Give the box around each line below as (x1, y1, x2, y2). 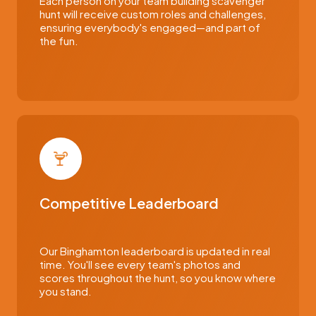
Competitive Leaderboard (39, 194, 219, 212)
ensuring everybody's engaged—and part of (39, 20, 260, 34)
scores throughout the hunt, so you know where (39, 271, 276, 284)
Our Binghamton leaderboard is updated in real (39, 244, 270, 257)
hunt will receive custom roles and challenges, (39, 7, 266, 20)
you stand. (39, 284, 92, 298)
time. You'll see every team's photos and (39, 257, 241, 271)
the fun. (39, 34, 78, 47)
